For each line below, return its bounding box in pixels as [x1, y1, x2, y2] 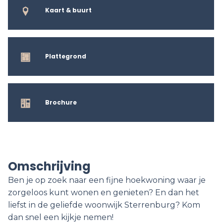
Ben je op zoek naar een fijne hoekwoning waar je [8, 175, 206, 185]
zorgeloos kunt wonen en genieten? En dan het [8, 188, 199, 197]
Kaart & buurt [45, 5, 92, 14]
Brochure [45, 98, 77, 107]
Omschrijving [8, 158, 91, 174]
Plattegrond [45, 52, 86, 60]
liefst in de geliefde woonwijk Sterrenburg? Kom [8, 200, 200, 210]
